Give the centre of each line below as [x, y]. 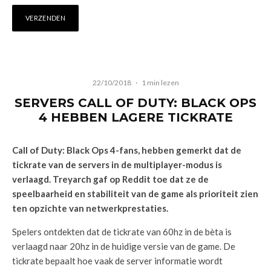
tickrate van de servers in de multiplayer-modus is [117, 165]
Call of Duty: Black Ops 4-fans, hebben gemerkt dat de [127, 150]
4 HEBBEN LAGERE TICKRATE [135, 117]
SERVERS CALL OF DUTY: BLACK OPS [135, 103]
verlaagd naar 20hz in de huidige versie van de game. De [124, 246]
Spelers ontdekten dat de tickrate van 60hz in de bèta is [122, 232]
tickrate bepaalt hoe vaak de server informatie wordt [117, 261]
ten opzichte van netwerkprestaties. [90, 208]
